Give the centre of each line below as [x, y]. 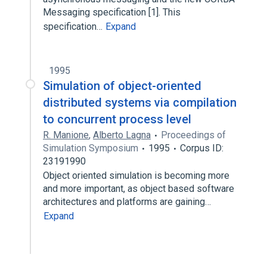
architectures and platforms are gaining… [128, 202]
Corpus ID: [202, 148]
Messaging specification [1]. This [112, 12]
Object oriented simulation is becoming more [136, 176]
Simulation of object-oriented [122, 86]
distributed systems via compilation [140, 103]
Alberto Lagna [122, 135]
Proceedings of [193, 135]
